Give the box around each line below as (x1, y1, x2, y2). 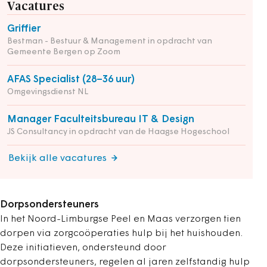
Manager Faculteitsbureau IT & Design (7, 114, 194, 125)
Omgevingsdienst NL (7, 88, 88, 97)
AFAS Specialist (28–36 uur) (7, 74, 135, 85)
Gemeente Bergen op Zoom (7, 48, 120, 57)
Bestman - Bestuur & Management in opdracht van (7, 37, 212, 46)
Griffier (7, 24, 41, 35)
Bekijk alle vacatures (8, 154, 107, 164)
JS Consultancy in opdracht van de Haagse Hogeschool (7, 128, 229, 137)
